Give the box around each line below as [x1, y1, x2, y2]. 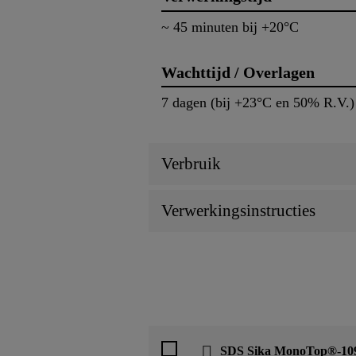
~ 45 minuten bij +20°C [161, 18, 299, 35]
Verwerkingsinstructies [161, 201, 315, 221]
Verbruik [161, 154, 221, 174]
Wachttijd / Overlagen [161, 63, 315, 81]
